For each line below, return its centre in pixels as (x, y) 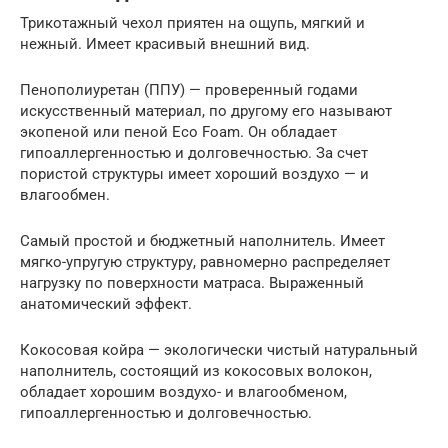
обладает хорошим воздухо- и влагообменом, (183, 391)
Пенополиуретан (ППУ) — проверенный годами (189, 89)
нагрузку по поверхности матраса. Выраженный (192, 282)
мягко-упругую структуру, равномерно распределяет (205, 261)
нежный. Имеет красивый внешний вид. (165, 43)
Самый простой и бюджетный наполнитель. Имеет (202, 240)
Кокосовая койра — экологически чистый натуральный (219, 349)
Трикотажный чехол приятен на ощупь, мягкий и (192, 22)
